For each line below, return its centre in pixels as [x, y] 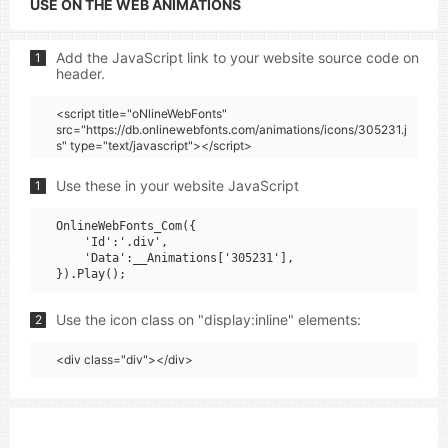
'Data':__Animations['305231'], [175, 258]
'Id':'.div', [112, 242]
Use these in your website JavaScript [177, 185]
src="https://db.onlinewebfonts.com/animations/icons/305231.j [231, 129]
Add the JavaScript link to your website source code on [237, 57]
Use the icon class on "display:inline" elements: [208, 319]
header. [80, 73]
